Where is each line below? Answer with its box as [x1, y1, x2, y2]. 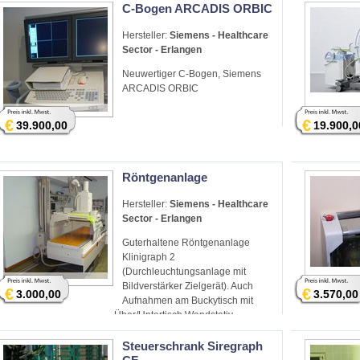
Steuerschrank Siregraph [122, 339, 263, 354]
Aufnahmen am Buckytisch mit [122, 295, 253, 307]
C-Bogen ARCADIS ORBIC [122, 2, 272, 16]
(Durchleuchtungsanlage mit [122, 266, 246, 278]
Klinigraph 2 [122, 252, 175, 264]
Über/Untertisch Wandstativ [114, 309, 233, 321]
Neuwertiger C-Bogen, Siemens [122, 68, 261, 80]
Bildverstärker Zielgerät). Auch [122, 280, 253, 292]
